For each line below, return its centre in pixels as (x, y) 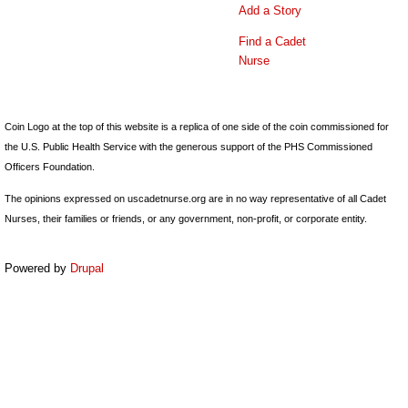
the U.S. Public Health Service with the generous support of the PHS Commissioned (189, 146)
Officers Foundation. (50, 166)
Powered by (37, 269)
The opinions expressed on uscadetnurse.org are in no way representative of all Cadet (195, 198)
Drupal (87, 269)
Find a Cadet (272, 42)
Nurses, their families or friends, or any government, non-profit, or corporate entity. (186, 218)
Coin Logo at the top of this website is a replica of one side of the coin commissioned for (197, 126)
